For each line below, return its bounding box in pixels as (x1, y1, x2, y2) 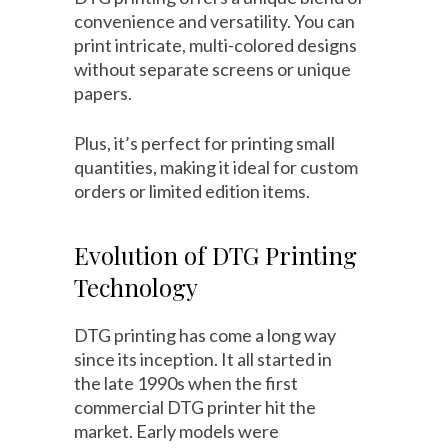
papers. (74, 82, 132, 105)
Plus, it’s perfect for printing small (74, 132, 335, 155)
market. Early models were (74, 420, 279, 443)
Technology (74, 271, 198, 304)
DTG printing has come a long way (74, 324, 336, 347)
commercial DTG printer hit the (74, 396, 316, 419)
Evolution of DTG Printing (74, 239, 357, 272)
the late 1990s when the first (74, 372, 298, 395)
